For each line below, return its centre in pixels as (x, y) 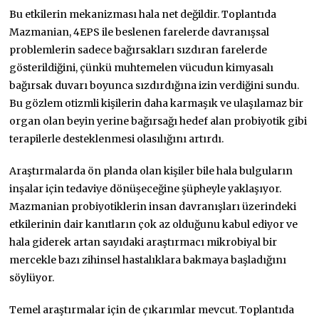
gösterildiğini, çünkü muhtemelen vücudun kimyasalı (142, 67)
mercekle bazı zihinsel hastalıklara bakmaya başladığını (148, 260)
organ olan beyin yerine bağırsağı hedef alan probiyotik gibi (158, 121)
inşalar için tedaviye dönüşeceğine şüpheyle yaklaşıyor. (146, 188)
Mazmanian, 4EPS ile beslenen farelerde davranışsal (140, 32)
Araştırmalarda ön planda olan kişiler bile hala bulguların (151, 171)
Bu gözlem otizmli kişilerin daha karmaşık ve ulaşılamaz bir (157, 103)
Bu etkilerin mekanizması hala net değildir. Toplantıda (143, 14)
